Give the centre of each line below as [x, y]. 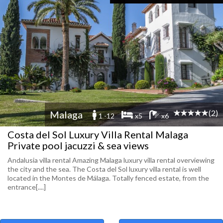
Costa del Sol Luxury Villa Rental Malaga [98, 134]
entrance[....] [27, 187]
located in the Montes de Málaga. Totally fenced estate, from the [108, 178]
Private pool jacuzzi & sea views [78, 145]
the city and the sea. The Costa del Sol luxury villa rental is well [104, 169]
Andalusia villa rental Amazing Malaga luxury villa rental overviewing [111, 160]
